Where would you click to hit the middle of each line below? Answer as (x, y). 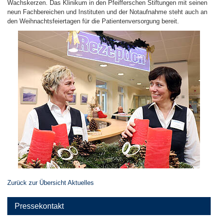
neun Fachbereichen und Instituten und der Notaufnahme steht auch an (107, 12)
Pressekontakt (39, 206)
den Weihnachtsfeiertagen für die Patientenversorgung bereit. (93, 21)
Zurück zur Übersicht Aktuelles (51, 183)
